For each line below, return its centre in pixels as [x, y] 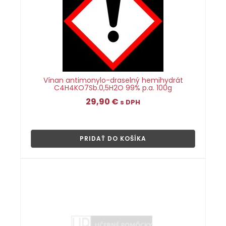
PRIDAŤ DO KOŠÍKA [113, 138]
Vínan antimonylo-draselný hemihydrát [113, 80]
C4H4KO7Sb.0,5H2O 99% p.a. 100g [113, 88]
